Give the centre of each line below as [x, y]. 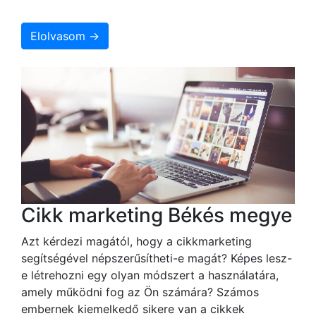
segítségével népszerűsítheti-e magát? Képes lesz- [157, 258]
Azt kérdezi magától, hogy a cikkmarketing [136, 241]
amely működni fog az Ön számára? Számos [140, 292]
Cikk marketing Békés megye [157, 215]
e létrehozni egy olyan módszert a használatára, [150, 275]
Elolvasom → [65, 36]
